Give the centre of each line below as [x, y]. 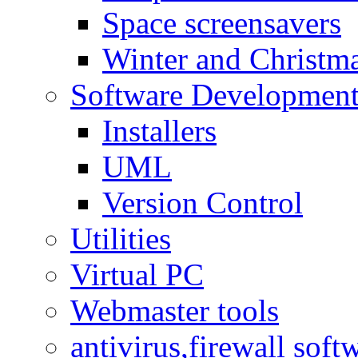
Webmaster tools [175, 310]
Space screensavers [222, 22]
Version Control [203, 202]
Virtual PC [137, 274]
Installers [159, 130]
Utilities [121, 238]
